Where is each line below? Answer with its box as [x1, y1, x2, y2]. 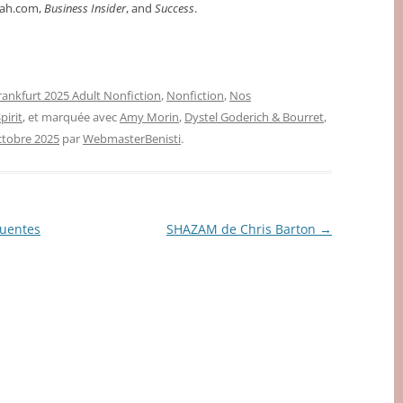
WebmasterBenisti [83, 130, 181, 148]
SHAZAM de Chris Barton [166, 220, 319, 238]
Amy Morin [120, 109, 179, 126]
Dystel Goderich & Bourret [184, 109, 324, 126]
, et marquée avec [22, 109, 120, 126]
